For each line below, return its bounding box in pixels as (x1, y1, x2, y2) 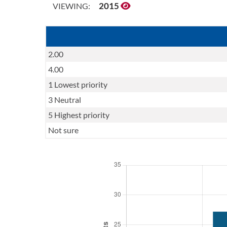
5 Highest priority (48, 110, 109, 120)
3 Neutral (48, 95, 81, 104)
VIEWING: (52, 1, 90, 11)
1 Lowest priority (48, 80, 107, 89)
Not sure (48, 125, 79, 135)
